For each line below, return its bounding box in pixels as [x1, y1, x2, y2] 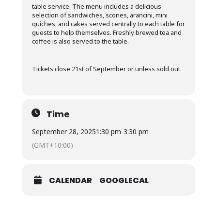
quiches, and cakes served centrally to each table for [31, 19, 185, 28]
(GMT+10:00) [31, 140, 73, 150]
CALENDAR [48, 175, 92, 186]
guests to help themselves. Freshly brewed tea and [31, 28, 182, 37]
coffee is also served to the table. [31, 37, 129, 46]
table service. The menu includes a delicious [31, 2, 161, 11]
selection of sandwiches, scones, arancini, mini [31, 11, 168, 19]
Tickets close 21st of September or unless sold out [31, 64, 180, 73]
